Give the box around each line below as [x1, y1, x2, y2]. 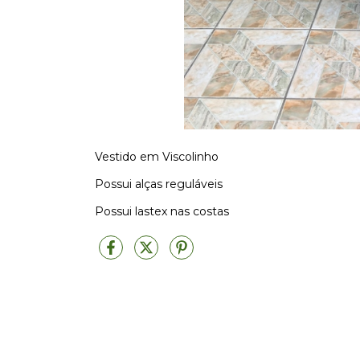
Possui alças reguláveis [95, 176, 226, 191]
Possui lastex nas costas [95, 203, 232, 219]
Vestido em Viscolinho [95, 149, 219, 164]
